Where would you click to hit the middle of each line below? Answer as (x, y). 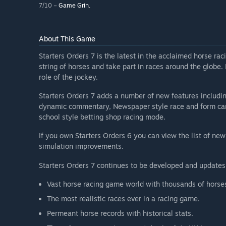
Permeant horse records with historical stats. (120, 213)
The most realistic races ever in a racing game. (123, 198)
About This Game (67, 39)
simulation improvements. (81, 146)
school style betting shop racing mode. (102, 117)
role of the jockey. (68, 77)
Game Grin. (74, 6)
